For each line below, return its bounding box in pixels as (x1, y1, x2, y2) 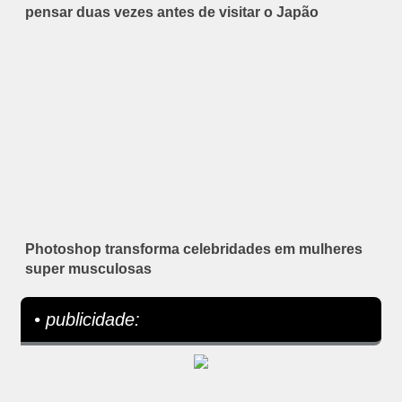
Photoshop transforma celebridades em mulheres (25, 240, 363, 257)
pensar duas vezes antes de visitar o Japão (25, 4, 319, 20)
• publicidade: (34, 309, 140, 329)
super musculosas (25, 260, 152, 276)
